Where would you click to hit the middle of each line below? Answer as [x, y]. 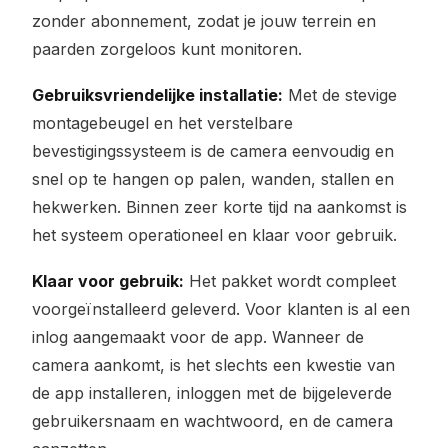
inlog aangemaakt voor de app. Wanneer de [198, 337]
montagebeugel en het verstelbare [162, 123]
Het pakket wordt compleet [290, 281]
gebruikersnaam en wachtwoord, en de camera [212, 421]
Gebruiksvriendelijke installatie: [157, 95]
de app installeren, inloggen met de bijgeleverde [212, 393]
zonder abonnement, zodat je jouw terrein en [204, 21]
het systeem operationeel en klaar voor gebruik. [214, 235]
